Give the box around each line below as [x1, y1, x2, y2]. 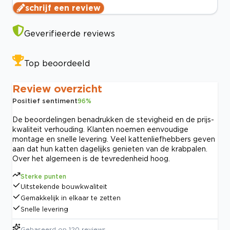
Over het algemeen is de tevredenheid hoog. [12, 155, 170, 163]
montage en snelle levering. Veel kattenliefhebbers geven [12, 135, 215, 143]
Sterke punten [21, 173, 66, 180]
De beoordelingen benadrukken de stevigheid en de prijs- [12, 116, 214, 124]
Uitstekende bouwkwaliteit [21, 183, 107, 190]
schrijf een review [25, 3, 101, 13]
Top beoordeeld [24, 59, 90, 68]
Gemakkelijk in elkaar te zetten [21, 195, 121, 202]
